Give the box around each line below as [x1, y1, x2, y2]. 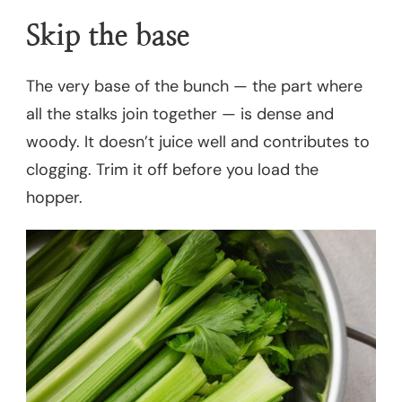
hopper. [26, 186, 83, 208]
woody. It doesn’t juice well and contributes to [26, 130, 370, 153]
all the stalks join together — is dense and [26, 102, 334, 125]
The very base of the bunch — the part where [26, 74, 363, 97]
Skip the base [26, 21, 189, 50]
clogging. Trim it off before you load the [26, 158, 319, 180]
